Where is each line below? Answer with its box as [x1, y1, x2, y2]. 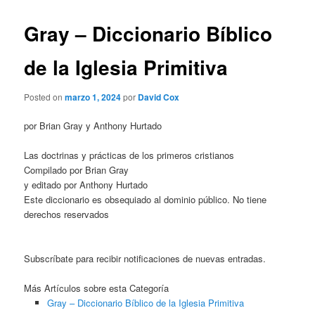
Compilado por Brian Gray [24, 163, 129, 177]
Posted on [24, 90, 65, 103]
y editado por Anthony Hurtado [24, 178, 148, 192]
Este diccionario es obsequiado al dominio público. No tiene [24, 193, 267, 207]
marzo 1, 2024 [65, 90, 122, 103]
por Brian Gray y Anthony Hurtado [24, 119, 162, 132]
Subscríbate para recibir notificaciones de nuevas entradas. [24, 252, 266, 266]
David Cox [138, 90, 180, 103]
